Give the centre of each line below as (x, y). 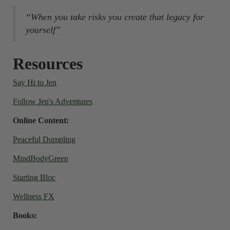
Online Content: (41, 120)
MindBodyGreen (40, 158)
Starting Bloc (34, 177)
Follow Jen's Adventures (52, 101)
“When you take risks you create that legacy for (114, 17)
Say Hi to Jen (34, 82)
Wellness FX (33, 196)
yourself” (43, 30)
